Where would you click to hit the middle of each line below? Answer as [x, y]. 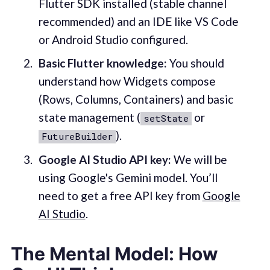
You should [195, 63]
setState [166, 118]
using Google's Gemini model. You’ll [128, 177]
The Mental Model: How [114, 254]
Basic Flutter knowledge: [102, 63]
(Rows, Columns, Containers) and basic [136, 99]
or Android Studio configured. [113, 39]
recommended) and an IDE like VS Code [138, 21]
